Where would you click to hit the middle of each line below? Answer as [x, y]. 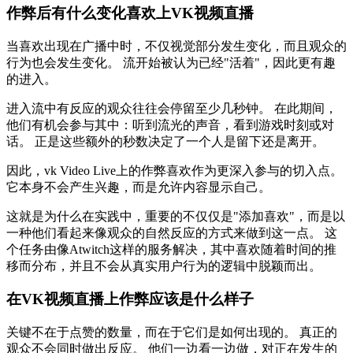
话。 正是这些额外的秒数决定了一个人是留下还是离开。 [165, 141]
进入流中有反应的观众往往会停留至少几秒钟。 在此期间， [172, 108]
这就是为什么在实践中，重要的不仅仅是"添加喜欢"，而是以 [176, 216]
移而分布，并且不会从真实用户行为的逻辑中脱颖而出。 [164, 266]
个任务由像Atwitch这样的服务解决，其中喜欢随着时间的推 [171, 249]
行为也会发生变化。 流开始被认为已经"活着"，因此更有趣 [171, 62]
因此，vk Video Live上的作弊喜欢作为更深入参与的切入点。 [175, 170]
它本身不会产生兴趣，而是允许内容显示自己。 [139, 187]
